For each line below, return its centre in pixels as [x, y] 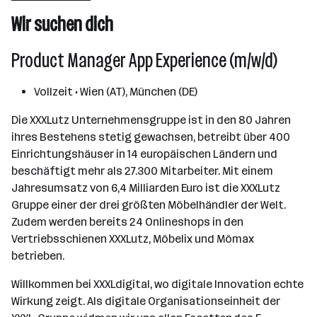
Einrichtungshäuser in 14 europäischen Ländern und [144, 154]
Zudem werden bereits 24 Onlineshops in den [127, 222]
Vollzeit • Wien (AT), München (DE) [116, 92]
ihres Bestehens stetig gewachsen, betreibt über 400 [151, 137]
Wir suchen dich [62, 24]
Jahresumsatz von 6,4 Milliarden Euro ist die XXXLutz [146, 188]
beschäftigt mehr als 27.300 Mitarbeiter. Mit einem [142, 171]
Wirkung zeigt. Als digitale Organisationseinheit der [146, 301]
